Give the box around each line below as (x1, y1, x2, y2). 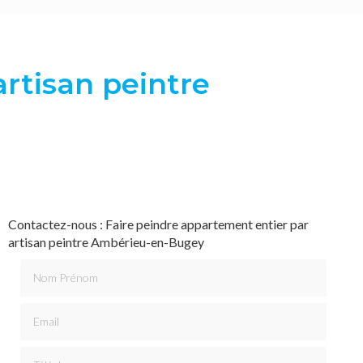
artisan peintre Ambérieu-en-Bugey (7, 234, 204, 250)
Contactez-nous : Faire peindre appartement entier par (7, 216, 309, 232)
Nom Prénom (19, 258, 95, 275)
